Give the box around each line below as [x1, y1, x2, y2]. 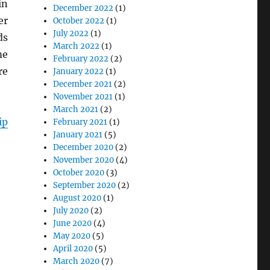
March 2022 [53, 40, 100, 51]
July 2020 [53, 205, 89, 216]
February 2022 [53, 53, 109, 64]
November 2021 [53, 91, 113, 102]
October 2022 [53, 15, 105, 26]
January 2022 [53, 66, 104, 77]
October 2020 [53, 167, 105, 178]
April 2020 [53, 243, 93, 254]
